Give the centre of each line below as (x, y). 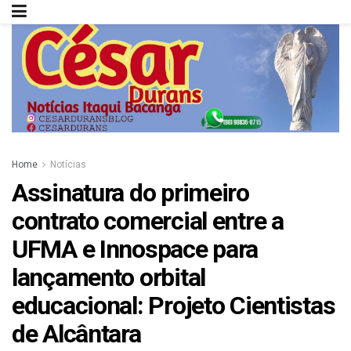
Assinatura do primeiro (130, 193)
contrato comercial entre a (148, 221)
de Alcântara (76, 334)
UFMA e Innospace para (135, 250)
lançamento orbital (109, 278)
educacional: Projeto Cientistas (174, 306)
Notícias (68, 165)
